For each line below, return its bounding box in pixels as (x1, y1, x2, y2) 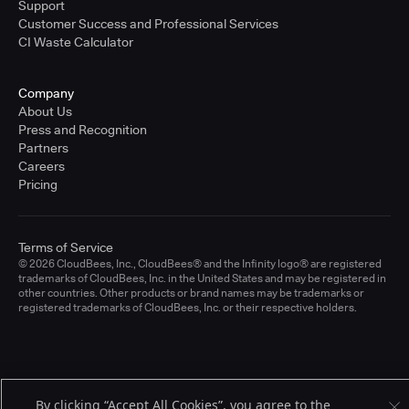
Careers (18, 159, 65, 174)
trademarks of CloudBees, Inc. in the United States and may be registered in (18, 271, 386, 286)
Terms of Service (18, 240, 113, 256)
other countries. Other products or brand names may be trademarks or (18, 286, 364, 300)
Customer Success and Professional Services (18, 16, 278, 32)
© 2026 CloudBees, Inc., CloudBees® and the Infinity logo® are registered (18, 257, 382, 271)
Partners (18, 141, 68, 156)
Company (18, 86, 74, 101)
